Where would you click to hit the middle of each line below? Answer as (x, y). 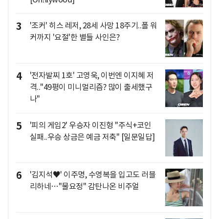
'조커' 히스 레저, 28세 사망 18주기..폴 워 (93, 26)
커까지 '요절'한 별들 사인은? (74, 37)
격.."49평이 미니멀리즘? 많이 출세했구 (91, 87)
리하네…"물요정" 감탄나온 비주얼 (84, 186)
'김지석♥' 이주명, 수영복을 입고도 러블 (92, 175)
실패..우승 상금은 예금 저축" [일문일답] (92, 137)
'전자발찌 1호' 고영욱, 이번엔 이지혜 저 (92, 76)
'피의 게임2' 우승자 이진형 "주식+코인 (90, 125)
